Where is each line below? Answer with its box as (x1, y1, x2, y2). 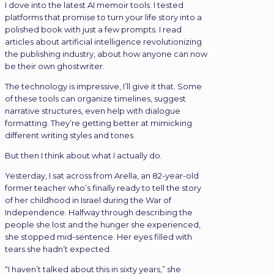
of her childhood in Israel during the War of (5, 194, 171, 205)
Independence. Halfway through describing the (5, 207, 193, 217)
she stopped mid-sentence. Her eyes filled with (5, 231, 192, 242)
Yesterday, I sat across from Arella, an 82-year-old (5, 170, 199, 180)
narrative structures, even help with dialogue (5, 105, 180, 116)
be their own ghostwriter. (5, 61, 105, 71)
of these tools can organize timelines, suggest (5, 93, 186, 103)
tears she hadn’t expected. (5, 243, 111, 254)
